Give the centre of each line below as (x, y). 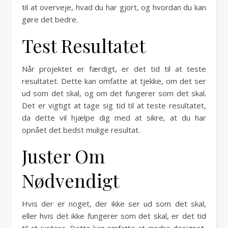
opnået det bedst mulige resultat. (81, 130)
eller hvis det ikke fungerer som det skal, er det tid (114, 216)
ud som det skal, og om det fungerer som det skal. (114, 93)
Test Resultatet (84, 45)
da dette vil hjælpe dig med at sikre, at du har (114, 118)
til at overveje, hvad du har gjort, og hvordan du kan (114, 7)
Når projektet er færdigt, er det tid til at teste (114, 69)
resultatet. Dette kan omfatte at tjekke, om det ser (114, 81)
